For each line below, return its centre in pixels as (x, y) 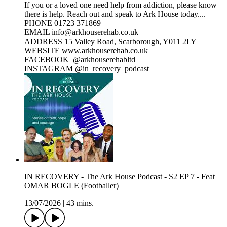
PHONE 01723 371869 (63, 23)
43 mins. (80, 203)
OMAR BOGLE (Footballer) (71, 186)
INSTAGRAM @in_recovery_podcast (87, 69)
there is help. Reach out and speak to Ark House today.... (115, 14)
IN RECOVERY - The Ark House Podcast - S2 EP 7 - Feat (120, 177)
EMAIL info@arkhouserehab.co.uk (81, 32)
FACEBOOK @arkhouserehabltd (80, 60)
